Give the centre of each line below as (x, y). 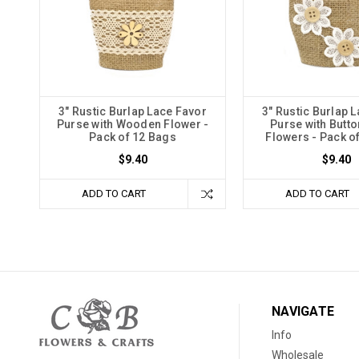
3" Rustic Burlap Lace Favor (133, 111)
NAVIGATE (303, 311)
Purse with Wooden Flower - (133, 124)
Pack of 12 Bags (133, 137)
